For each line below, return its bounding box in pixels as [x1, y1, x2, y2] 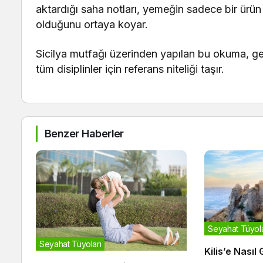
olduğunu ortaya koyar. [36, 18, 149, 31]
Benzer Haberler [45, 127, 124, 140]
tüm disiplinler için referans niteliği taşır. [36, 63, 225, 76]
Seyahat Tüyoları [39, 238, 102, 249]
